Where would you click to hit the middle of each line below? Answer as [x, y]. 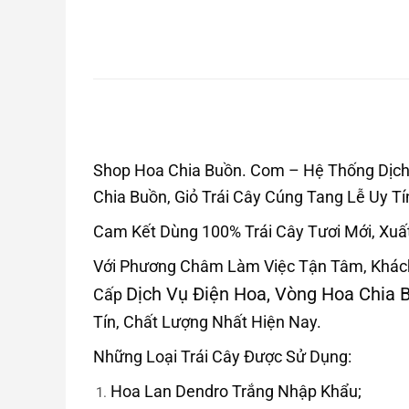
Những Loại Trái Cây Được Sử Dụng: [222, 356]
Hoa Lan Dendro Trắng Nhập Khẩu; [236, 391]
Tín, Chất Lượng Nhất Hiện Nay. [207, 321]
